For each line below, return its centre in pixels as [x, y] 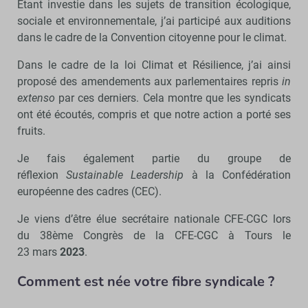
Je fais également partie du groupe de [154, 158]
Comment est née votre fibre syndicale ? [146, 281]
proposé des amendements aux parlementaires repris [150, 81]
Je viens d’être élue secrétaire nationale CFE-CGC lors [154, 219]
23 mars [38, 252]
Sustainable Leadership [125, 175]
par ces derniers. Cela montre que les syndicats [173, 98]
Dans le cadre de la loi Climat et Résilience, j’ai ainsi [154, 65]
